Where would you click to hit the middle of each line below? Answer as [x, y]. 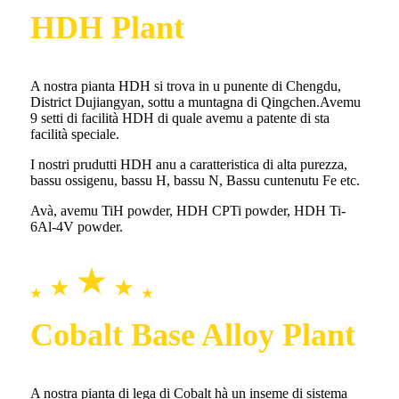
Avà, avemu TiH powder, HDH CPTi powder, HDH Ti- [188, 211]
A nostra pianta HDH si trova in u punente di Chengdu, [186, 86]
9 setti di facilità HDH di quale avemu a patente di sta [180, 118]
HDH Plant [107, 28]
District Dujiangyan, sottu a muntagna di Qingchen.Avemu [195, 102]
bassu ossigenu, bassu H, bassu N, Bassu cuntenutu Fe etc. [195, 181]
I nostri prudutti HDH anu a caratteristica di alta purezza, [189, 165]
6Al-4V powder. [77, 227]
